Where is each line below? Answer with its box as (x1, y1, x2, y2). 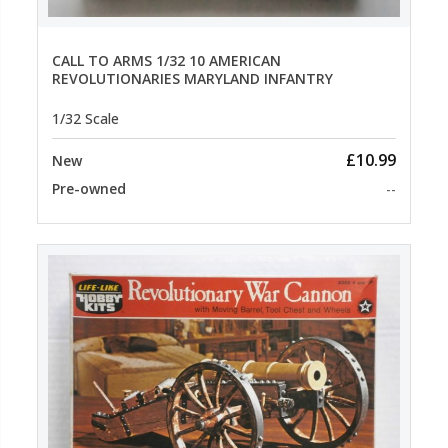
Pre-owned (52, 178, 126, 198)
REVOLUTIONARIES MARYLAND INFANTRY (52, 69, 333, 89)
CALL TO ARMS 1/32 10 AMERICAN (52, 51, 281, 71)
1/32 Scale (52, 108, 119, 128)
